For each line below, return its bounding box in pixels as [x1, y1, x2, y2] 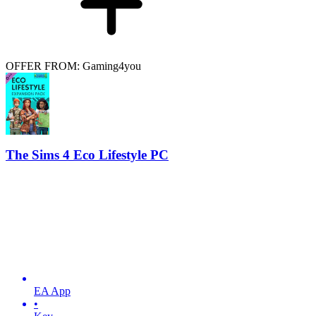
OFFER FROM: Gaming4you [6, 59, 141, 72]
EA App [34, 285, 71, 298]
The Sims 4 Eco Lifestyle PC [6, 147, 169, 163]
